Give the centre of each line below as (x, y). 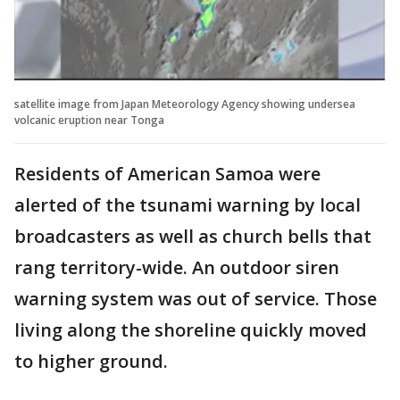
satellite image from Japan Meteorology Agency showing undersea (185, 104)
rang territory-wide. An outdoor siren (177, 267)
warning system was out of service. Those (196, 298)
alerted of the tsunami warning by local (187, 204)
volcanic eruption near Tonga (89, 120)
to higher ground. (91, 361)
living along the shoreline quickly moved (191, 329)
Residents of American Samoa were (167, 173)
